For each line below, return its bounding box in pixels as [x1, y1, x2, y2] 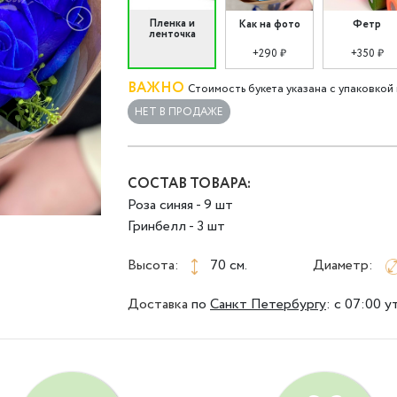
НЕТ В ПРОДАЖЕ [135, 105, 223, 121]
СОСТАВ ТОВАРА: [128, 174, 251, 195]
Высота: [128, 255, 179, 276]
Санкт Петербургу [210, 294, 326, 315]
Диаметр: [313, 255, 374, 276]
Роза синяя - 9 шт [128, 195, 233, 216]
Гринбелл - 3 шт [128, 216, 225, 237]
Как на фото [238, 17, 300, 33]
